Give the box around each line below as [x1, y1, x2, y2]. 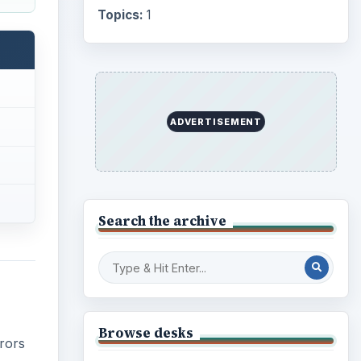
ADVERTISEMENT [169, 115, 263, 127]
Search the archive [98, 211, 226, 230]
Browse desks [98, 323, 193, 342]
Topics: [97, 6, 143, 23]
